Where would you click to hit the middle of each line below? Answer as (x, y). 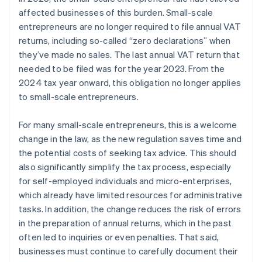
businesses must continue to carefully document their (128, 251)
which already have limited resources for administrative (131, 195)
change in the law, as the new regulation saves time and (130, 139)
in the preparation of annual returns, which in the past (125, 223)
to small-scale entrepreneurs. (79, 97)
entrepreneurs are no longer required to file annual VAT (130, 27)
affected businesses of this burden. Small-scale (116, 13)
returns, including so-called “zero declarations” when (125, 41)
